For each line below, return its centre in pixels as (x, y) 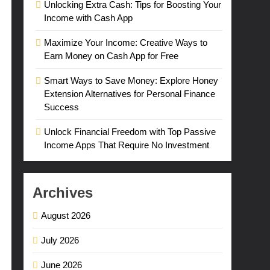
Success (62, 107)
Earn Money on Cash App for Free (111, 56)
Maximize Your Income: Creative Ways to (126, 42)
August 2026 (66, 215)
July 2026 (60, 240)
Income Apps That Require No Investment (127, 145)
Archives (63, 193)
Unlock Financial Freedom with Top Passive (130, 132)
